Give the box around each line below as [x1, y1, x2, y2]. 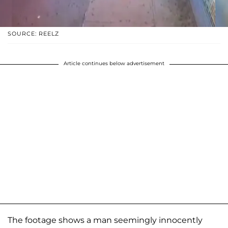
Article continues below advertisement [64, 60, 164, 67]
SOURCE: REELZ [8, 30, 59, 37]
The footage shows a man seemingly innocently [8, 215, 203, 225]
